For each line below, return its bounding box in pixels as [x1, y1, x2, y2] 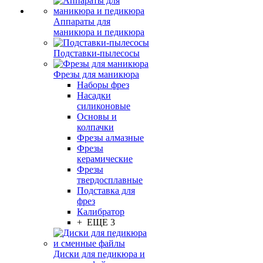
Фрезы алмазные [77, 133, 144, 143]
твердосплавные [77, 175, 143, 185]
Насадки [77, 90, 111, 100]
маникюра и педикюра [53, 27, 144, 37]
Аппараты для [53, 16, 110, 26]
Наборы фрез [77, 80, 129, 90]
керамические [77, 154, 133, 164]
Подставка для [77, 186, 135, 195]
